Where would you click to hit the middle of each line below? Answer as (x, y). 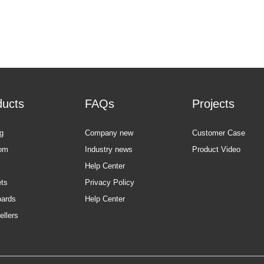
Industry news (108, 149)
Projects (214, 104)
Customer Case (219, 133)
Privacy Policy (109, 182)
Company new (109, 133)
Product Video (217, 149)
